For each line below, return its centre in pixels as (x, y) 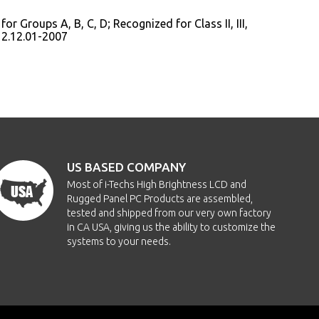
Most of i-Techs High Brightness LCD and (157, 184)
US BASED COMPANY (127, 167)
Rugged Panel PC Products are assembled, (160, 199)
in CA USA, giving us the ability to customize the (172, 227)
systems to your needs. (119, 241)
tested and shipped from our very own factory (169, 213)
